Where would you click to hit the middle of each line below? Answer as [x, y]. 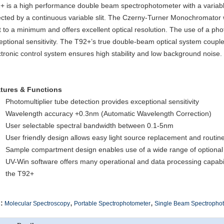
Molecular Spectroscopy [37, 203]
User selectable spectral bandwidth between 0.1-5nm [89, 125]
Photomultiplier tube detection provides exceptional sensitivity [102, 101]
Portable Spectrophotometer [112, 203]
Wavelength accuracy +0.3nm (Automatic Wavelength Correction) [108, 113]
